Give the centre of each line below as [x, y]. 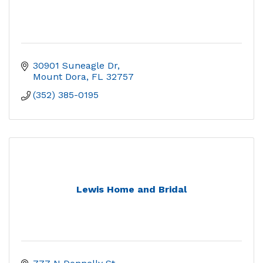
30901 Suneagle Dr [75, 66]
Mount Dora [60, 77]
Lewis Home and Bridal [131, 190]
